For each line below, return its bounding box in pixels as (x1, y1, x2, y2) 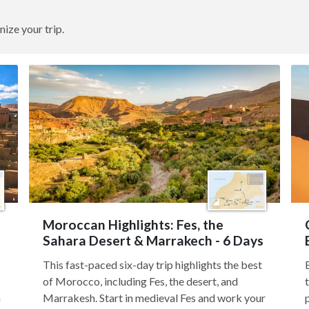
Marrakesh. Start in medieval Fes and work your (43, 291, 266, 304)
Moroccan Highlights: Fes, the (43, 217, 223, 232)
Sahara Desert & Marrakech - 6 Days (43, 232, 263, 248)
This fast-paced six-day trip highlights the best (43, 258, 262, 271)
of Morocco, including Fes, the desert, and (43, 275, 238, 288)
